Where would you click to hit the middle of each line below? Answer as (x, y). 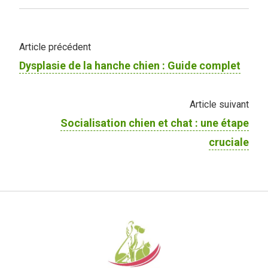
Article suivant (219, 104)
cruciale (229, 142)
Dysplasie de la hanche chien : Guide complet (130, 65)
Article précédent (55, 47)
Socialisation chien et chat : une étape (155, 123)
